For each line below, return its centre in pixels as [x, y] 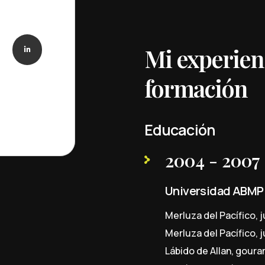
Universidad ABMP [214, 190]
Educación [180, 130]
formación [196, 88]
